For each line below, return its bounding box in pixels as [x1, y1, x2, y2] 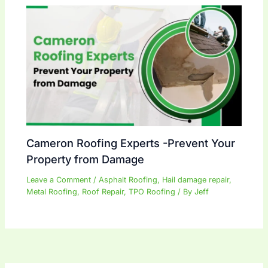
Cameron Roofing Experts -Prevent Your [26, 136, 236, 150]
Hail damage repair [162, 175, 230, 184]
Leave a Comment [26, 175, 92, 184]
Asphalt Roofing [99, 175, 158, 184]
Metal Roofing [26, 187, 78, 196]
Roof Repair [82, 187, 124, 196]
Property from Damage [26, 153, 145, 166]
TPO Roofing [129, 187, 176, 196]
